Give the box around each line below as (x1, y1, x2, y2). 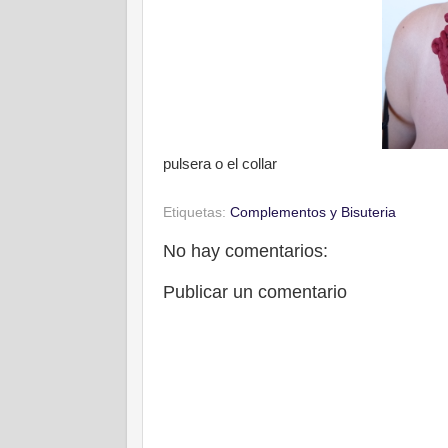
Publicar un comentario (163, 282, 347, 302)
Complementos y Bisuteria (230, 204, 396, 220)
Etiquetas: (163, 204, 230, 220)
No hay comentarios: (163, 240, 328, 261)
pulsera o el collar (163, 156, 277, 172)
